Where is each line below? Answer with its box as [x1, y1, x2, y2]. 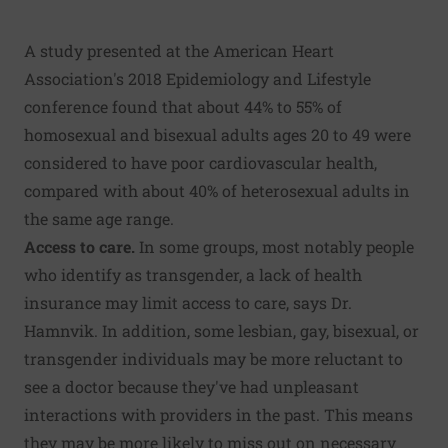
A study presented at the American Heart [24, 39, 334, 61]
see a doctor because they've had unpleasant [24, 375, 359, 397]
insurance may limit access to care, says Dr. [24, 291, 352, 313]
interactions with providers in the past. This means [24, 403, 413, 425]
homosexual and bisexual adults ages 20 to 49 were [24, 123, 411, 145]
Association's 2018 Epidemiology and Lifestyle [24, 67, 371, 89]
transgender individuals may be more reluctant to [24, 347, 403, 369]
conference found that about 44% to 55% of [24, 95, 342, 117]
